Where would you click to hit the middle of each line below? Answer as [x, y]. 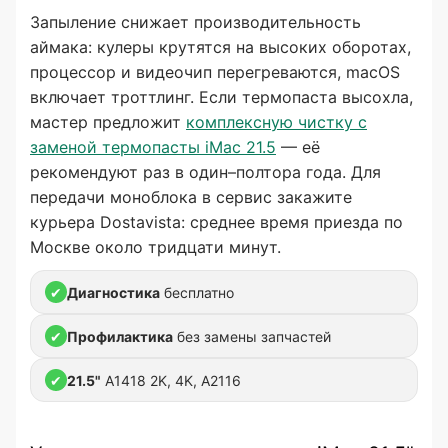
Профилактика [120, 336]
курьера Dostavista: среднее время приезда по [216, 222]
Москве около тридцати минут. [155, 247]
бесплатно [197, 292]
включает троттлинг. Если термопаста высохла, [221, 97]
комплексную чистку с [276, 122]
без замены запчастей [252, 336]
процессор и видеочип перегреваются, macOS [215, 72]
